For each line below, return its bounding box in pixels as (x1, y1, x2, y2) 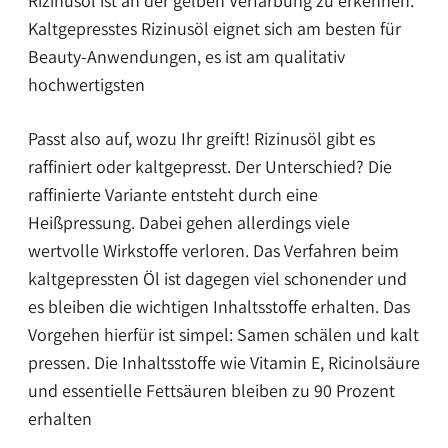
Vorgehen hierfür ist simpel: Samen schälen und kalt (28, 322, 419, 346)
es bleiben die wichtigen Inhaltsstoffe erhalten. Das (28, 294, 410, 318)
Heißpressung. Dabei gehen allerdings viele (28, 210, 350, 234)
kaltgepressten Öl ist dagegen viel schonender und (28, 266, 407, 290)
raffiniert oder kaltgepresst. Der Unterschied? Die (28, 154, 392, 178)
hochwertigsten (28, 73, 145, 97)
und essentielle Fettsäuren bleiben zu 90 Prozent (28, 378, 395, 402)
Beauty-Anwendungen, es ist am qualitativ (28, 45, 345, 69)
